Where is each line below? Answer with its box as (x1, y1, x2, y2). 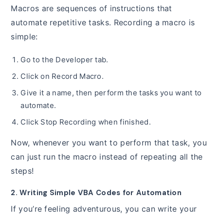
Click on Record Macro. (20, 72, 104, 81)
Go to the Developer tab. (20, 55, 109, 65)
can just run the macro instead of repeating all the (11, 152, 203, 162)
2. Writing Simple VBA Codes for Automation (11, 188, 182, 198)
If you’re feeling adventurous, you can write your (11, 204, 197, 214)
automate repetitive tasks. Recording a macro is (11, 18, 195, 28)
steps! (11, 166, 34, 176)
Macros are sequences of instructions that (11, 3, 172, 14)
